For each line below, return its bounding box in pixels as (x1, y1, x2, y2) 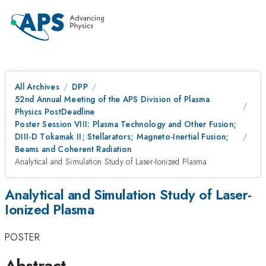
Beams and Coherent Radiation (15, 143, 132, 155)
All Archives (15, 81, 59, 93)
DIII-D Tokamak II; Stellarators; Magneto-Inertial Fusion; (15, 131, 229, 142)
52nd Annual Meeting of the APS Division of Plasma (15, 93, 210, 105)
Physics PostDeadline (15, 106, 95, 118)
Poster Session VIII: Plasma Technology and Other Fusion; (15, 118, 237, 130)
